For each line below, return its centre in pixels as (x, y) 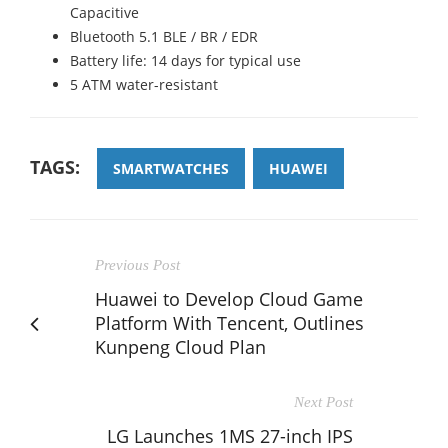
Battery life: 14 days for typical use (185, 60)
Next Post (323, 401)
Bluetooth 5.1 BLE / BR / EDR (164, 36)
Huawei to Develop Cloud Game (229, 298)
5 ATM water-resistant (144, 84)
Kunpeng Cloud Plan (180, 346)
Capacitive (104, 12)
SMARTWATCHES (171, 168)
